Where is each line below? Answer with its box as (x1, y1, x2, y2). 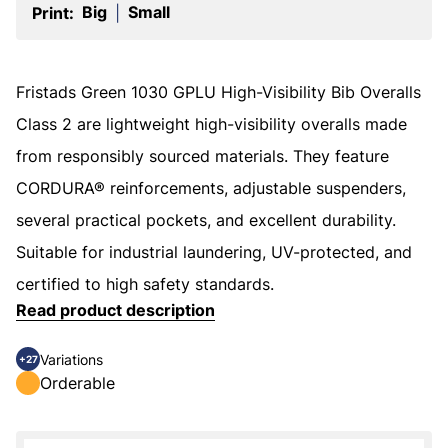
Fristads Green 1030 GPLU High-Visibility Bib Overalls (16, 82, 421, 102)
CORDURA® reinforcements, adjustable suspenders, (16, 178, 406, 198)
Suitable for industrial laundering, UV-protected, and (16, 242, 412, 262)
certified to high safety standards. (16, 274, 274, 294)
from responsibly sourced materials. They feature (16, 146, 389, 166)
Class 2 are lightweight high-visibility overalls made (16, 114, 407, 134)
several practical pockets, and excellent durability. (16, 210, 396, 230)
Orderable (40, 373, 115, 393)
